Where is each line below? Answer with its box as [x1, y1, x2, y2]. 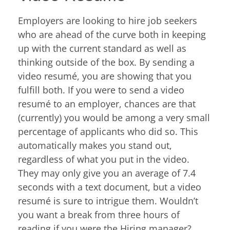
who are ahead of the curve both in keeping [18, 28, 206, 41]
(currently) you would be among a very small [18, 111, 210, 124]
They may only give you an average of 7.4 [18, 167, 196, 180]
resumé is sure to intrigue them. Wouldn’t [18, 195, 198, 207]
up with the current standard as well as [18, 42, 186, 55]
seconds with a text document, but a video [18, 181, 201, 194]
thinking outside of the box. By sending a [18, 56, 195, 69]
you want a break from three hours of [18, 208, 180, 221]
